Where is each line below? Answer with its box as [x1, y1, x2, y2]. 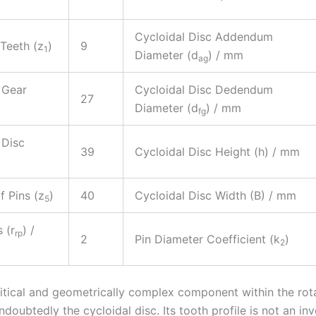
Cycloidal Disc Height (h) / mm [135, 144, 300, 159]
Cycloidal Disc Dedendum [135, 82, 273, 97]
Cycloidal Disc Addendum [135, 29, 273, 44]
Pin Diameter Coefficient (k [135, 231, 280, 246]
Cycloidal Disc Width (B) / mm [135, 188, 296, 202]
